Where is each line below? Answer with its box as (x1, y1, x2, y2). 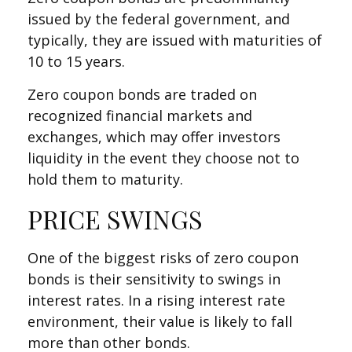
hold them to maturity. (27, 170, 183, 189)
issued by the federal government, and (27, 9, 290, 28)
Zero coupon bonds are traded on (27, 85, 257, 104)
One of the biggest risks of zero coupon (27, 248, 299, 267)
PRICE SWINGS (27, 202, 203, 236)
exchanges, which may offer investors (27, 127, 280, 146)
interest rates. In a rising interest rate (27, 291, 285, 310)
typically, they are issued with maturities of (27, 31, 322, 49)
